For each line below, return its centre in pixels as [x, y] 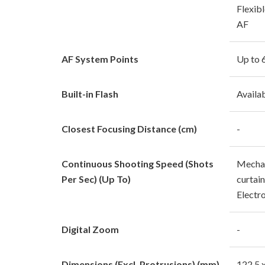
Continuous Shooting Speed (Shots [138, 163]
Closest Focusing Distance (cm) [129, 128]
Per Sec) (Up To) [96, 179]
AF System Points [100, 59]
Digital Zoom [90, 229]
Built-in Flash [90, 93]
